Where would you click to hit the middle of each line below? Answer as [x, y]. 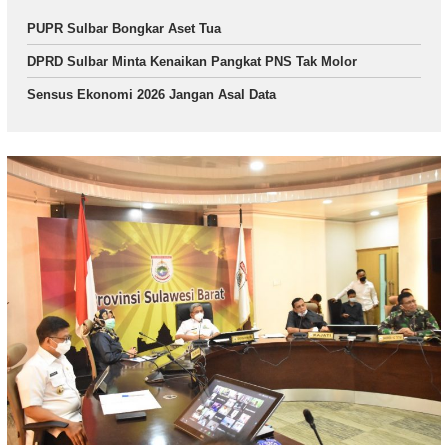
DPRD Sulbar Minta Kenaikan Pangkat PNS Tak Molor [192, 62]
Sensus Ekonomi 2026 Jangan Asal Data [151, 95]
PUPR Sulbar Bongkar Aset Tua [124, 29]
